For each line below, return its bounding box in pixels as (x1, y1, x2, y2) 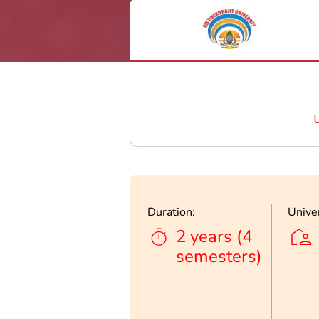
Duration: (147, 204, 195, 221)
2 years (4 (176, 225, 252, 249)
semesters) (176, 245, 262, 268)
